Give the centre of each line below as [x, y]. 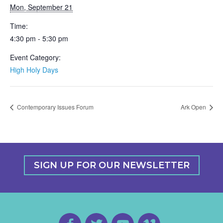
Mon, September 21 [41, 7]
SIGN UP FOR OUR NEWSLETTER [111, 166]
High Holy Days [34, 70]
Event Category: [35, 57]
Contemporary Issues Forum [55, 107]
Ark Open [194, 107]
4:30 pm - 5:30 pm [39, 38]
